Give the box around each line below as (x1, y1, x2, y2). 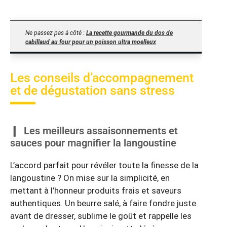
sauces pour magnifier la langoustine (10, 137, 176, 149)
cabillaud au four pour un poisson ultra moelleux (25, 39, 156, 46)
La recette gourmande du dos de (86, 29, 173, 37)
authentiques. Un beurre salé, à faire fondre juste (10, 198, 196, 209)
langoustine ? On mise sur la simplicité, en (10, 173, 170, 183)
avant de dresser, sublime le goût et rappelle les (10, 211, 192, 221)
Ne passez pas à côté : (25, 29, 86, 37)
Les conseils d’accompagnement (10, 70, 194, 86)
